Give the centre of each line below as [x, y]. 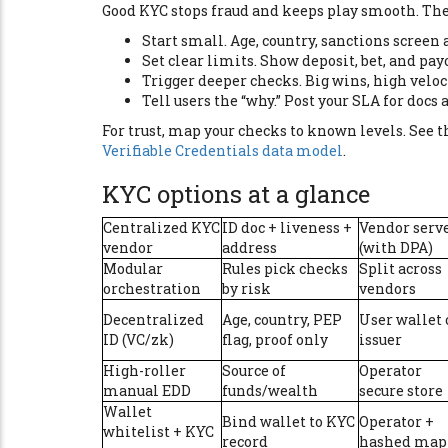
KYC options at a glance [236, 194]
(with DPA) [396, 247]
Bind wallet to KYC [288, 421]
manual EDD [147, 390]
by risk [246, 288]
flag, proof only [275, 339]
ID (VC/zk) [138, 339]
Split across [400, 268]
